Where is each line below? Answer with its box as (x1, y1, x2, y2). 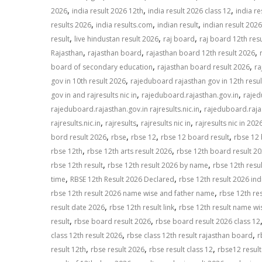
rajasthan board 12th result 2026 (146, 48, 255, 58)
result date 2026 (51, 202, 105, 213)
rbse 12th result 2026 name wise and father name (51, 188, 215, 199)
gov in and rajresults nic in (51, 90, 137, 101)
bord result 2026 (51, 132, 106, 143)
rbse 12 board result (161, 132, 229, 143)
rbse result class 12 (149, 244, 213, 255)
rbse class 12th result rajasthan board (127, 230, 253, 241)
